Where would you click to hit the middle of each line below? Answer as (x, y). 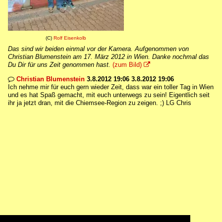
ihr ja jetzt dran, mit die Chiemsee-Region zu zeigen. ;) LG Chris (100, 103)
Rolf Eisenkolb (70, 38)
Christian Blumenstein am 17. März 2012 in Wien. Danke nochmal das (109, 57)
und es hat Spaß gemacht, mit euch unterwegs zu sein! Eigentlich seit (109, 95)
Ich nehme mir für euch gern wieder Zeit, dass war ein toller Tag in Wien (111, 87)
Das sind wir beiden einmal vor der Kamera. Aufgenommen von (98, 49)
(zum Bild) (127, 65)
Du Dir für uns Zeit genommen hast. (59, 65)
